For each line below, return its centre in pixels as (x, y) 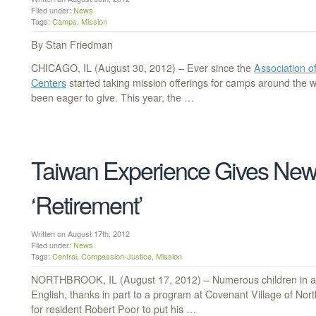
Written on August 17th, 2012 (86, 233)
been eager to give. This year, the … (113, 97)
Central (65, 256)
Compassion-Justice (116, 256)
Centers (49, 83)
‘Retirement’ (87, 205)
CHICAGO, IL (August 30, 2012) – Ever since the (142, 68)
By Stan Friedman (72, 44)
